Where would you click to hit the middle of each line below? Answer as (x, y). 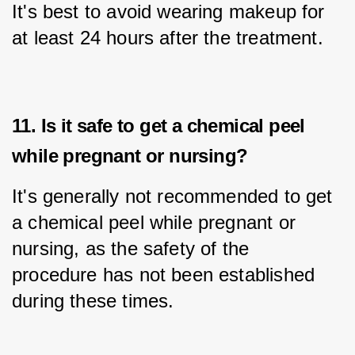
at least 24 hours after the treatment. (168, 37)
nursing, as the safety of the (134, 248)
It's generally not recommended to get (175, 196)
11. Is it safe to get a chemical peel (158, 126)
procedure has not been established (166, 274)
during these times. (93, 300)
